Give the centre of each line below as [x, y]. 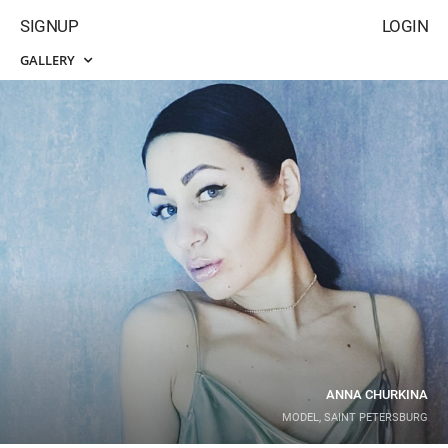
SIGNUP [49, 26]
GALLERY [49, 60]
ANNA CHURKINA [377, 394]
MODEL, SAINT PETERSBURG [355, 417]
